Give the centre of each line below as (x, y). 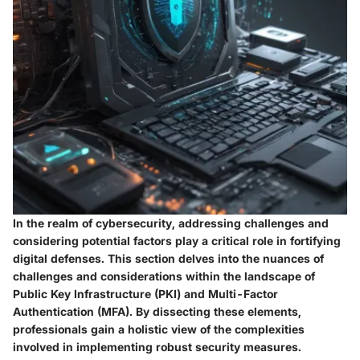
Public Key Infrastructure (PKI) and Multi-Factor (145, 294)
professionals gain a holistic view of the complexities (159, 329)
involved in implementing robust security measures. (157, 347)
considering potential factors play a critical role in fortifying (177, 241)
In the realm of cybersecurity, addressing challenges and (171, 223)
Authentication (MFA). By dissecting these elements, (157, 312)
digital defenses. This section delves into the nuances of (168, 259)
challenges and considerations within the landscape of (164, 276)
